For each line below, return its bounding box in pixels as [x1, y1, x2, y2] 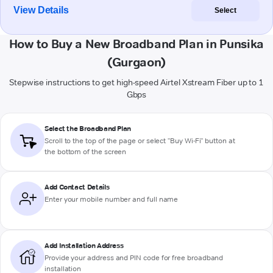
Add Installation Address [44, 241, 124, 250]
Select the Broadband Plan [44, 124, 131, 133]
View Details [13, 5, 69, 16]
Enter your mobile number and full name [44, 194, 179, 204]
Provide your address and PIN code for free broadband [44, 253, 224, 263]
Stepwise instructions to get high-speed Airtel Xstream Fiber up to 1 [9, 77, 264, 88]
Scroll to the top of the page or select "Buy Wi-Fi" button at [44, 136, 235, 146]
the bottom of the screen [44, 147, 127, 157]
